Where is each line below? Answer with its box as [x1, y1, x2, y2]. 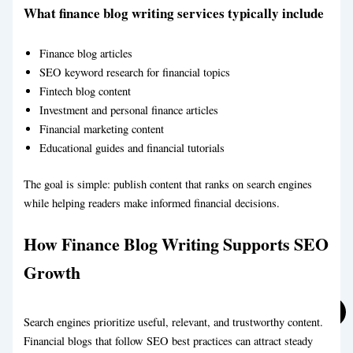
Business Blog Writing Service [70, 137, 210, 153]
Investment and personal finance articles [39, 102, 219, 118]
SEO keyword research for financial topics [39, 65, 231, 80]
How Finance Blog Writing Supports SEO [24, 231, 329, 256]
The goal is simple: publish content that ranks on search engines [24, 176, 313, 192]
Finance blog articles [39, 46, 133, 61]
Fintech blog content [39, 84, 132, 99]
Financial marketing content [39, 121, 165, 137]
